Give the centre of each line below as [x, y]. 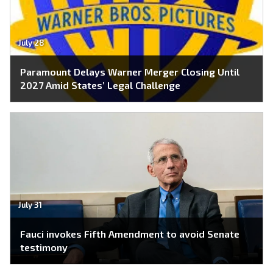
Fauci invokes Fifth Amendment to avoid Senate [130, 234]
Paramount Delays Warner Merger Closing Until [130, 72]
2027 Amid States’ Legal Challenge [100, 85]
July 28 [31, 43]
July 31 [30, 205]
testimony [44, 247]
